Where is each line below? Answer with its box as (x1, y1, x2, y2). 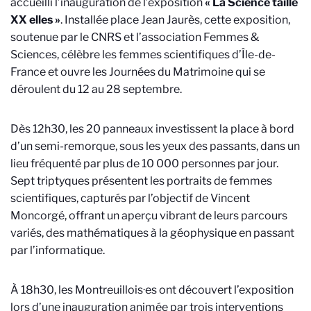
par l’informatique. (10, 244, 105, 257)
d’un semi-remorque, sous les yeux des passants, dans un (10, 140, 300, 153)
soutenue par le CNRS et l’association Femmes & (10, 31, 259, 44)
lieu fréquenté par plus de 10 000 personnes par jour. (10, 157, 278, 170)
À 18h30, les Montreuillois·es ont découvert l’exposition (10, 283, 294, 296)
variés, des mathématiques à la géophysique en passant (10, 226, 294, 239)
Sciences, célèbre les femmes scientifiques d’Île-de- (10, 48, 276, 61)
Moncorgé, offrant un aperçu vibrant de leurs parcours (10, 209, 287, 222)
